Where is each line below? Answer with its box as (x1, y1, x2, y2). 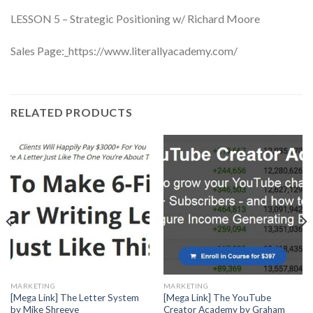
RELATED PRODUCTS (10, 105, 133, 119)
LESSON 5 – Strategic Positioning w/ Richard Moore (10, 11, 260, 25)
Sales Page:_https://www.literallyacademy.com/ (10, 43, 238, 57)
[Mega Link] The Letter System (10, 292, 139, 304)
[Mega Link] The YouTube (163, 292, 271, 304)
